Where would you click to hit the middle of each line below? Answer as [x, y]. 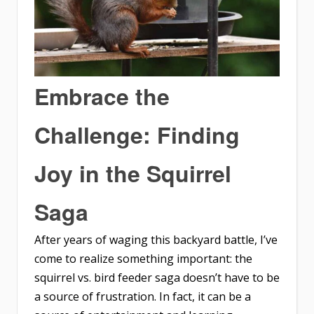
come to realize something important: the [143, 258]
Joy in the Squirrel [133, 173]
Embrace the [102, 96]
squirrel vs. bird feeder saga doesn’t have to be [157, 277]
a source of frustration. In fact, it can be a [143, 296]
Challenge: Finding [137, 134]
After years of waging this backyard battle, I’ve [156, 239]
